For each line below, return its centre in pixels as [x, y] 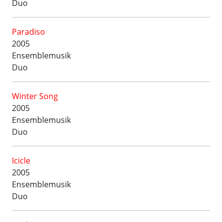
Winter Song [35, 96]
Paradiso [28, 32]
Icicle [21, 161]
